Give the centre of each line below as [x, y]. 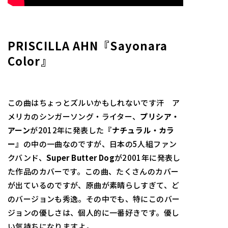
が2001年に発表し [147, 157]
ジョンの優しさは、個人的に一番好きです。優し [94, 212]
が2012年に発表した [67, 130]
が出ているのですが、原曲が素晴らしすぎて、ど [94, 185]
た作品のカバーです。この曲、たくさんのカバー [93, 171]
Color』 [30, 60]
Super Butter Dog [80, 157]
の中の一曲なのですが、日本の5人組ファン [100, 144]
